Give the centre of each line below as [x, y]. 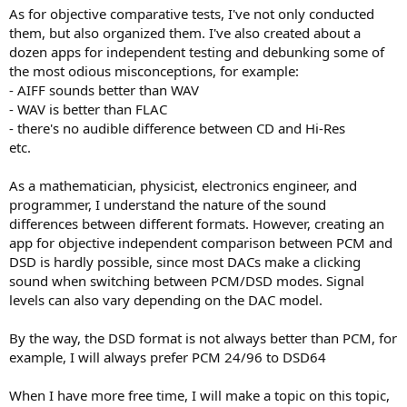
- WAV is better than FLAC [88, 109]
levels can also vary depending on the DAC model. [166, 299]
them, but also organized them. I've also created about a [185, 32]
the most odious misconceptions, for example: [154, 70]
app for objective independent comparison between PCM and [201, 242]
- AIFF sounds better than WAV [104, 89]
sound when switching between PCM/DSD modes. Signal [187, 280]
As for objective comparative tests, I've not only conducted [192, 13]
